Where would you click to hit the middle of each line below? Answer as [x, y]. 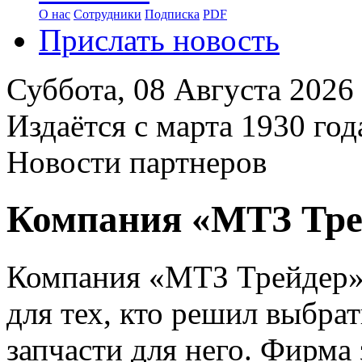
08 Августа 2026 [244, 89]
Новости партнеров [137, 162]
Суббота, [70, 89]
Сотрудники [107, 14]
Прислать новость [159, 40]
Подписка [172, 14]
